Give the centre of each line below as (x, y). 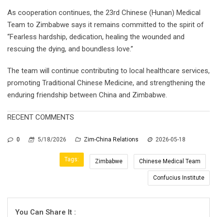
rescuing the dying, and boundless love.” (70, 49)
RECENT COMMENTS (41, 117)
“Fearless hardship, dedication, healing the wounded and (96, 37)
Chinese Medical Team (170, 162)
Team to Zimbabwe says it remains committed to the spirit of (106, 25)
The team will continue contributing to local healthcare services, (108, 71)
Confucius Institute (179, 178)
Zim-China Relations (111, 140)
